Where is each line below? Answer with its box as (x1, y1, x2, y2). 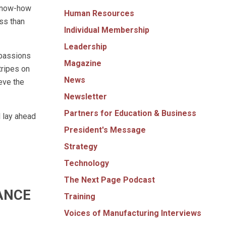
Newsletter (64, 91, 107, 101)
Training (64, 191, 95, 201)
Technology (64, 158, 109, 168)
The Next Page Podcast (64, 175, 155, 185)
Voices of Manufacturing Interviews (64, 208, 201, 218)
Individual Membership (64, 25, 149, 35)
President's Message (64, 125, 146, 135)
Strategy (64, 141, 97, 151)
